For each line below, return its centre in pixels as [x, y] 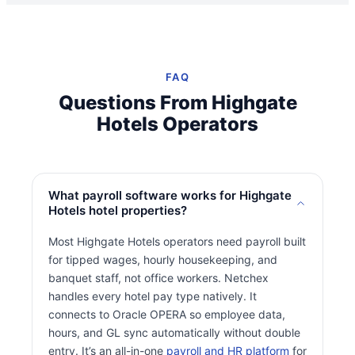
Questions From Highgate [177, 103]
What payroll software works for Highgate [170, 196]
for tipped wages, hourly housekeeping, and [163, 260]
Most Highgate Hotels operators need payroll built [177, 242]
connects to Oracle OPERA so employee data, [167, 315]
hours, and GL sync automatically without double [174, 333]
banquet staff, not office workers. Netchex [158, 278]
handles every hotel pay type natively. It [153, 296]
